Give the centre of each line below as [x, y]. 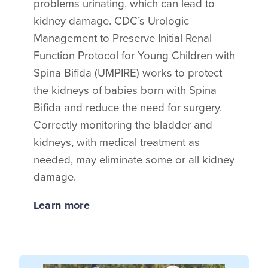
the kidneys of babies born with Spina [125, 90]
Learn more [62, 205]
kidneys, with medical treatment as [116, 142]
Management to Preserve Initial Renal [122, 38]
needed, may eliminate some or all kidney [134, 159]
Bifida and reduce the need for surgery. [127, 107]
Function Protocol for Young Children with [134, 55]
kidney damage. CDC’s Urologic [111, 20]
